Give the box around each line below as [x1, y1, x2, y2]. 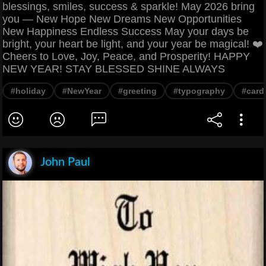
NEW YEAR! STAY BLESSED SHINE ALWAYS [2, 63, 225, 75]
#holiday [11, 86, 46, 96]
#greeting [118, 86, 157, 96]
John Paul [40, 156, 90, 169]
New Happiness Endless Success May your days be [2, 26, 249, 38]
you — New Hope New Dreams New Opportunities [2, 13, 242, 26]
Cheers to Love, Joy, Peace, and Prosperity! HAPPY [2, 50, 250, 63]
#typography [173, 86, 225, 96]
